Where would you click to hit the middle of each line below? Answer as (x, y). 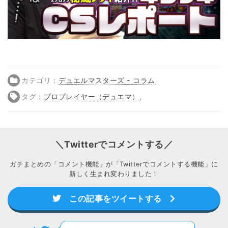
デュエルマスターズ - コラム (107, 80)
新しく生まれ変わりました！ (114, 174)
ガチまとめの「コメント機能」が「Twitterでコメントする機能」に (114, 164)
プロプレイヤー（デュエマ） (91, 96)
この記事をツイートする (116, 199)
